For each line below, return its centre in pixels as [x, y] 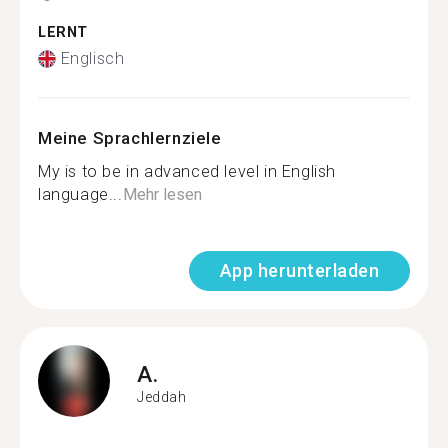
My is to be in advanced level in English [187, 171]
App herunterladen [299, 270]
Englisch [92, 58]
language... [80, 194]
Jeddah [162, 396]
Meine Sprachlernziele [130, 138]
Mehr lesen [162, 194]
